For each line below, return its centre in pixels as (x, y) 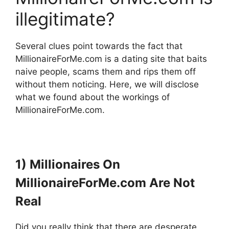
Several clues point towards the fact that (99, 46)
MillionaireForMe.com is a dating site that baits (111, 59)
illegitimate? (65, 19)
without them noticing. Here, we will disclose (107, 84)
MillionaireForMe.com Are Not (105, 182)
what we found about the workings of (93, 97)
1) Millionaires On (68, 164)
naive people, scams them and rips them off (106, 71)
